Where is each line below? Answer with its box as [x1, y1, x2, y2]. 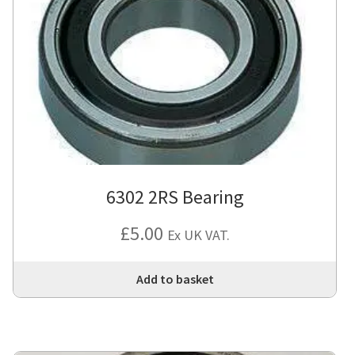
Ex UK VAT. [166, 225, 230, 244]
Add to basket [136, 270, 214, 287]
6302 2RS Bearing [105, 184, 244, 209]
